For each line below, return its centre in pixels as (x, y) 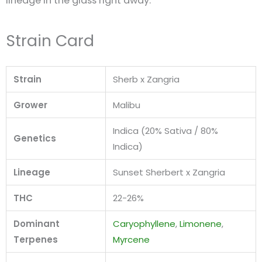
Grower (30, 105)
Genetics (35, 138)
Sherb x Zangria (146, 79)
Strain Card (50, 40)
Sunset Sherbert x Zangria (169, 172)
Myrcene (131, 239)
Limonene (201, 223)
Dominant (37, 223)
